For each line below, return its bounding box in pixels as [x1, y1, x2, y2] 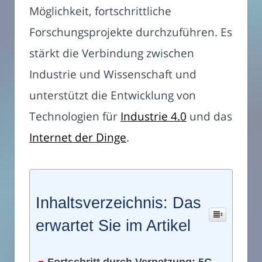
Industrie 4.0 [120, 108, 187, 125]
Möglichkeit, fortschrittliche [29, 3, 171, 19]
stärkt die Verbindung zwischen [29, 45, 194, 61]
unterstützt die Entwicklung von [29, 87, 196, 104]
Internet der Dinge [29, 129, 126, 146]
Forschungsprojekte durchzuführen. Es [29, 24, 232, 40]
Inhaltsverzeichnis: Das [36, 194, 201, 212]
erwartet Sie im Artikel [36, 217, 191, 235]
